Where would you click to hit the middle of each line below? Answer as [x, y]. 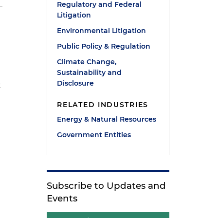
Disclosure [76, 83]
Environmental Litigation [102, 31]
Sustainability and [90, 73]
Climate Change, [87, 62]
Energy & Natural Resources [107, 119]
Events [62, 198]
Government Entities [94, 135]
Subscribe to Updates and [107, 186]
